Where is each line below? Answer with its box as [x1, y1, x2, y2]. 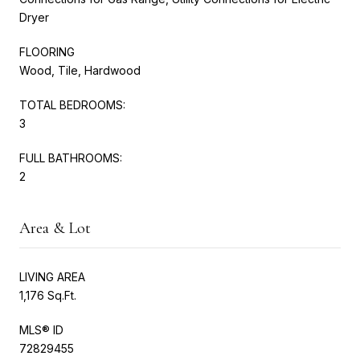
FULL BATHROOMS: [19, 150, 122, 165]
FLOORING [19, 44, 75, 59]
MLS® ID [19, 322, 63, 337]
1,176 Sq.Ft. [19, 288, 76, 302]
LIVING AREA [19, 269, 85, 284]
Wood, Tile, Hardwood [19, 63, 141, 77]
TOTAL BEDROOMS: [19, 97, 125, 112]
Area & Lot [19, 218, 91, 238]
